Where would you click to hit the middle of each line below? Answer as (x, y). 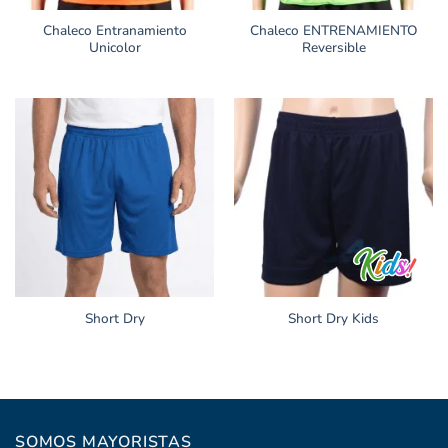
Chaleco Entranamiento (114, 31)
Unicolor (114, 48)
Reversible (333, 48)
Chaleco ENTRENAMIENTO (333, 31)
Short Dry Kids (333, 319)
